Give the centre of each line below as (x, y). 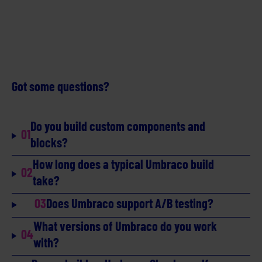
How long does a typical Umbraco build (124, 163)
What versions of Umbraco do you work (125, 225)
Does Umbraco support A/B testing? (130, 203)
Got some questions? (61, 86)
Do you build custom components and (118, 125)
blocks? (49, 142)
